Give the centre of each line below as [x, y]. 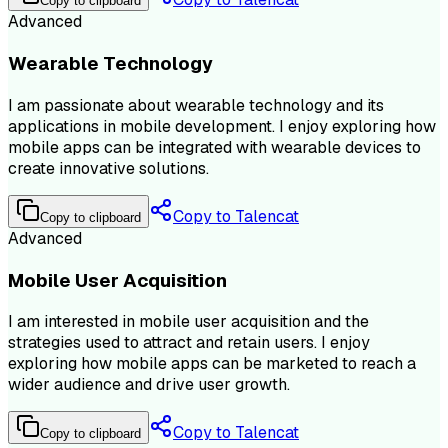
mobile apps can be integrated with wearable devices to [214, 147]
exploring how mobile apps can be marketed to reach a [212, 364]
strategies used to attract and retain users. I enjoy [189, 343]
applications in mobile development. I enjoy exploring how [222, 126]
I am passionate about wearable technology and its [196, 105]
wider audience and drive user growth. [149, 385]
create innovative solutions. [108, 168]
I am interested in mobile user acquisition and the [188, 322]
